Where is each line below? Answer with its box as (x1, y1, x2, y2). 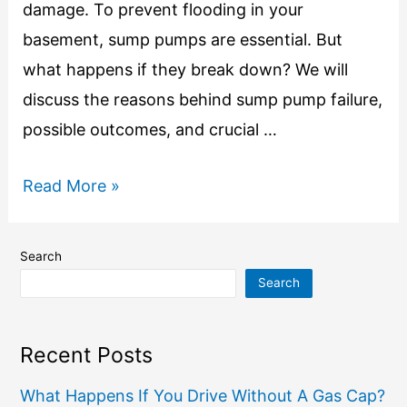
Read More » (22, 175, 120, 195)
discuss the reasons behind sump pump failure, (22, 90, 382, 110)
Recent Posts (20, 341, 154, 368)
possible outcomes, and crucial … (22, 120, 277, 140)
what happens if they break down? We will (22, 60, 348, 80)
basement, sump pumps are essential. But (22, 30, 342, 50)
